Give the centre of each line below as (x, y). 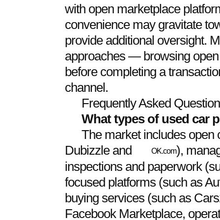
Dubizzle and (99, 151)
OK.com (164, 151)
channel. (86, 88)
